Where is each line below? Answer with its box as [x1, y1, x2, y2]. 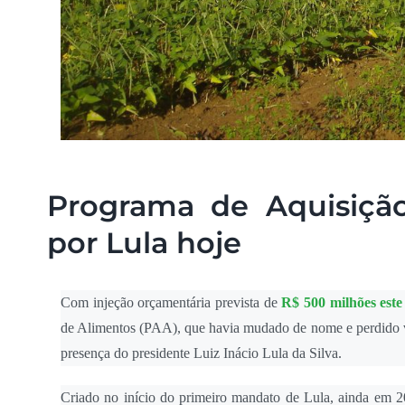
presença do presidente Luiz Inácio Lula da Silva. [60, 345, 342, 362]
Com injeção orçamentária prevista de [60, 295, 282, 311]
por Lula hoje [46, 225, 241, 261]
